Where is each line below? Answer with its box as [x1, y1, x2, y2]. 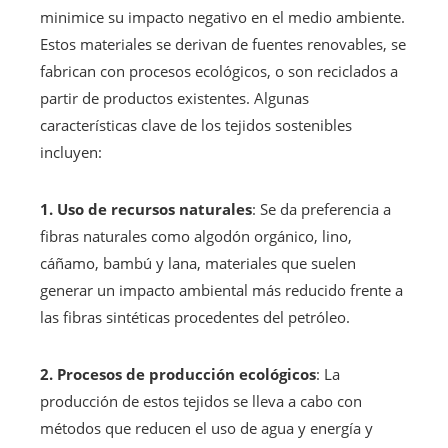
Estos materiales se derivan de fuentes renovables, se [40, 33, 406, 54]
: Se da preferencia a [252, 198, 391, 219]
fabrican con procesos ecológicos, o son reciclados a [40, 60, 398, 81]
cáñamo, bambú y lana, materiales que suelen [40, 252, 356, 273]
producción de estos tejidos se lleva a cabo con [40, 390, 362, 411]
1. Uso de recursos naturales [40, 198, 252, 219]
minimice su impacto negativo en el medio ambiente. [40, 6, 405, 27]
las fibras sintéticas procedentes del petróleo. [40, 306, 350, 327]
